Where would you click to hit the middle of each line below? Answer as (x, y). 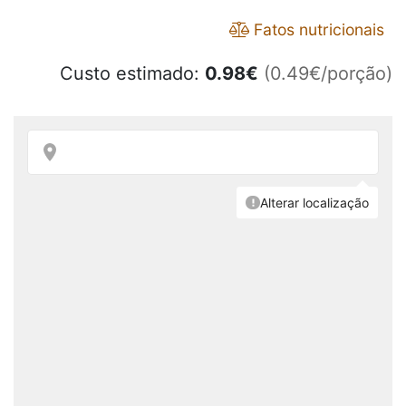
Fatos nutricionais (317, 30)
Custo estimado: (132, 74)
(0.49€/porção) (328, 74)
